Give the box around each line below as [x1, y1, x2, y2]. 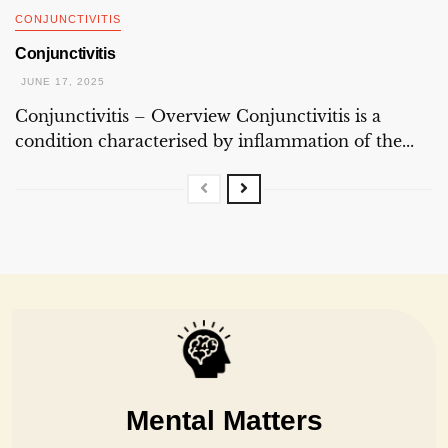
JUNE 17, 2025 [17, 75, 105, 87]
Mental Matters [125, 404, 323, 436]
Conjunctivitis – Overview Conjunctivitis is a [15, 105, 381, 126]
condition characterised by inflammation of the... [15, 130, 414, 151]
